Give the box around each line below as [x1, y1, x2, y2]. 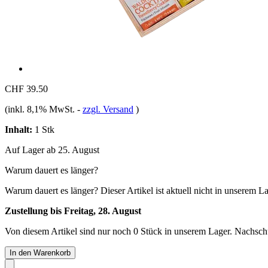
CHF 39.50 [5, 83, 48, 94]
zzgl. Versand [83, 103, 133, 114]
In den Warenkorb [10, 248, 71, 257]
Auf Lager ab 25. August [5, 144, 99, 155]
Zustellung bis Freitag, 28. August [5, 205, 141, 216]
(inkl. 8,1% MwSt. [5, 103, 77, 114]
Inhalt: [5, 124, 32, 135]
